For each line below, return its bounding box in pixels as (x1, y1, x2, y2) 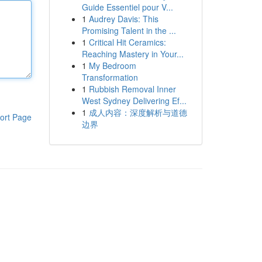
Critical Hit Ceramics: (88, 36, 166, 48)
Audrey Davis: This (88, 13, 158, 25)
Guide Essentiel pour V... (81, 1, 173, 13)
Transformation (81, 71, 138, 83)
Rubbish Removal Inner (88, 83, 176, 95)
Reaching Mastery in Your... (81, 48, 184, 60)
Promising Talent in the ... (81, 25, 176, 36)
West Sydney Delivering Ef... (81, 95, 187, 106)
